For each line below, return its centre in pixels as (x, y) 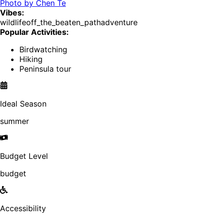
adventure (119, 23)
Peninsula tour (45, 69)
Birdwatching (43, 50)
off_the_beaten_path (63, 23)
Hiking (31, 59)
